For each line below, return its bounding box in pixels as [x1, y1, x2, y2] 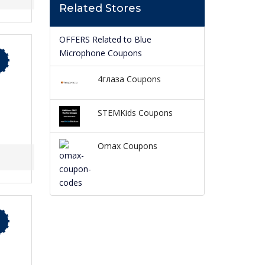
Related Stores [59, 2, 141, 15]
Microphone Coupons [59, 47, 142, 59]
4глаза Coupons [97, 73, 161, 85]
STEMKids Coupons [97, 106, 173, 118]
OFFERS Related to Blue [59, 34, 151, 46]
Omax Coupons [97, 140, 157, 151]
